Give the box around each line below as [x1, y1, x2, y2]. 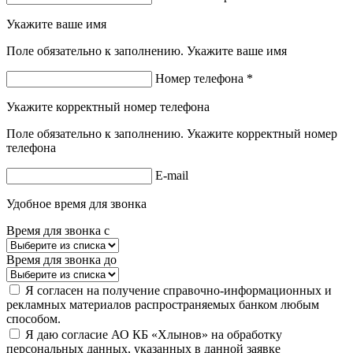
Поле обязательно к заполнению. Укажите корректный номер [6, 127, 337, 141]
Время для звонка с [6, 224, 110, 238]
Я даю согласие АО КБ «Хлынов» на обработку [25, 328, 282, 342]
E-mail [155, 169, 188, 183]
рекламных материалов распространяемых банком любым [6, 298, 319, 312]
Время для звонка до [6, 253, 117, 267]
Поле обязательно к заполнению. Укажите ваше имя [6, 44, 287, 58]
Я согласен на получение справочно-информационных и [25, 284, 332, 298]
